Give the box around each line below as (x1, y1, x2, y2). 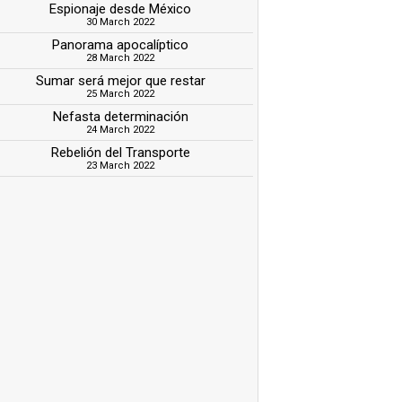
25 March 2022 (86, 87, 155, 100)
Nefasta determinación (52, 108, 188, 125)
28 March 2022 (86, 51, 155, 64)
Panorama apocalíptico (52, 36, 189, 53)
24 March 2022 (86, 123, 155, 135)
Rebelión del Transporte (50, 144, 190, 161)
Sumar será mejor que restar (35, 72, 205, 89)
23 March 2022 (86, 159, 155, 171)
